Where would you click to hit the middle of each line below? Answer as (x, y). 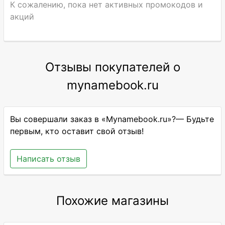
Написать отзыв (49, 159)
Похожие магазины (113, 201)
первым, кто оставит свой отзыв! (77, 131)
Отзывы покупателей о (113, 67)
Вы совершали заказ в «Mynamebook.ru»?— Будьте (112, 119)
